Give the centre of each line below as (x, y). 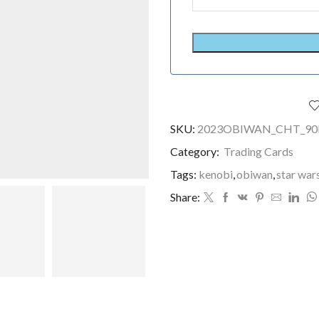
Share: (185, 197)
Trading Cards (258, 151)
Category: (196, 151)
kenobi (216, 174)
